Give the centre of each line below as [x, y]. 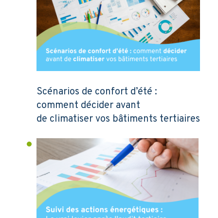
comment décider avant [88, 106]
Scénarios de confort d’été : [97, 92]
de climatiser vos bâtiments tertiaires [118, 119]
